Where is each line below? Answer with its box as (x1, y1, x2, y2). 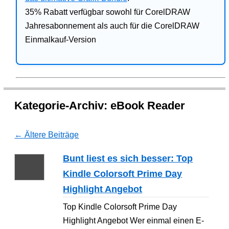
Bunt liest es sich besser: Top (63, 153, 193, 164)
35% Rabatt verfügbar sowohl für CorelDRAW (25, 8, 190, 16)
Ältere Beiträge (22, 130, 79, 139)
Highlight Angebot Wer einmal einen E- (63, 216, 204, 225)
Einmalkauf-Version (25, 35, 96, 44)
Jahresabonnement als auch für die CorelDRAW (25, 21, 199, 30)
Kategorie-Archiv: (14, 99, 111, 112)
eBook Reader (110, 99, 186, 112)
